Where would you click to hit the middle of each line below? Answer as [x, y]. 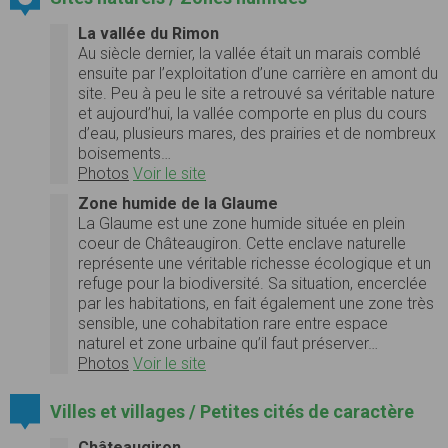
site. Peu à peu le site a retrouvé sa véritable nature [256, 93]
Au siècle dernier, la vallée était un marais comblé [249, 53]
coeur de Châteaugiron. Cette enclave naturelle [242, 243]
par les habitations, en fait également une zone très [256, 303]
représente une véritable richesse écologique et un [254, 263]
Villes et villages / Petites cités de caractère [231, 411]
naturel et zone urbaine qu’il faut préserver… [228, 343]
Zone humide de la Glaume [178, 203]
